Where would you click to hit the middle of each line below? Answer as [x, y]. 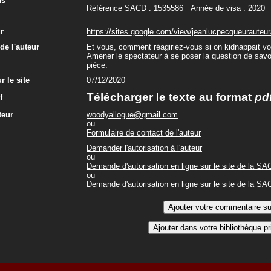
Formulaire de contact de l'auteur [144, 133]
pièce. [97, 65]
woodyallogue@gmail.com [132, 115]
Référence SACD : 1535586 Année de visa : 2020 [176, 8]
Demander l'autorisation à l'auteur [144, 148]
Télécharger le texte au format [171, 97]
